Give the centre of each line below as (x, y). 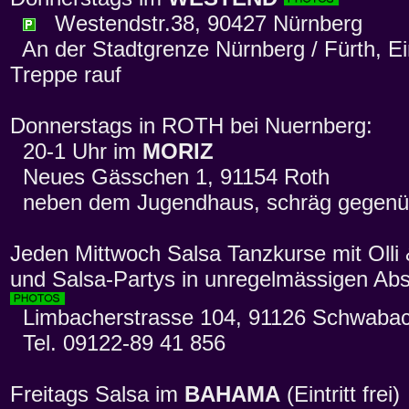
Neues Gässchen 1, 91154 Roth (170, 177)
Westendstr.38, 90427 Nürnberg (199, 24)
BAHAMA (232, 394)
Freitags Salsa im (97, 394)
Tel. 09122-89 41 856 (118, 343)
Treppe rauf (66, 75)
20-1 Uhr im (76, 152)
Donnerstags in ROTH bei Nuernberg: (191, 126)
